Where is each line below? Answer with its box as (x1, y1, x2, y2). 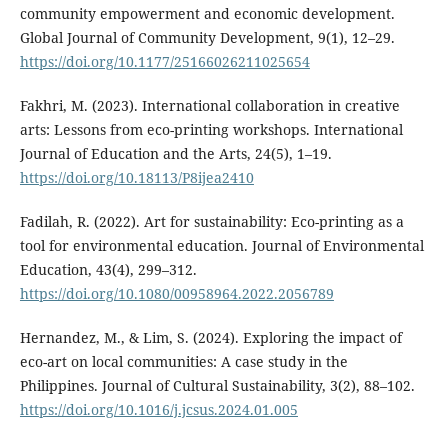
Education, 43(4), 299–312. (19, 260, 197, 280)
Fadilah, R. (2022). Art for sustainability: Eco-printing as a (19, 212, 404, 232)
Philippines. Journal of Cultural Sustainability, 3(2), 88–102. (19, 376, 415, 396)
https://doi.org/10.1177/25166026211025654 (19, 52, 310, 72)
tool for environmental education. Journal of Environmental (19, 236, 424, 256)
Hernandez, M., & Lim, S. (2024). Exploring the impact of (19, 328, 402, 348)
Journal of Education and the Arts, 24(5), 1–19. (19, 144, 332, 164)
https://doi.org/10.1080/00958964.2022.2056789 (19, 284, 334, 304)
